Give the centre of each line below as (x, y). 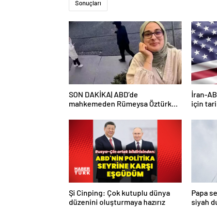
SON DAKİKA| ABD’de (103, 94)
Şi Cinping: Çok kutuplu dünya (119, 192)
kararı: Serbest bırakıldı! (110, 112)
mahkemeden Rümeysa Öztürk (120, 103)
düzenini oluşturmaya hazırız (117, 201)
